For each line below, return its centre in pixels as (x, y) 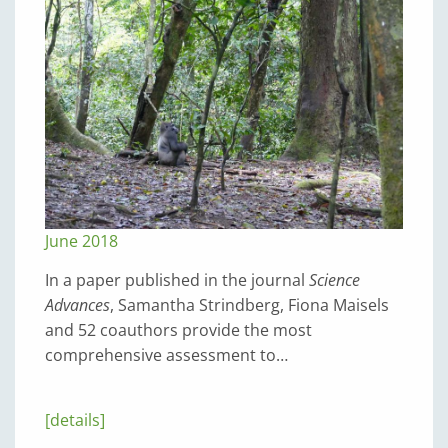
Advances (77, 305)
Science (334, 280)
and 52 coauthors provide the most (178, 330)
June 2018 (81, 241)
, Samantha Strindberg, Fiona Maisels (249, 305)
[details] (75, 420)
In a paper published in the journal (177, 280)
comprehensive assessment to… (166, 355)
